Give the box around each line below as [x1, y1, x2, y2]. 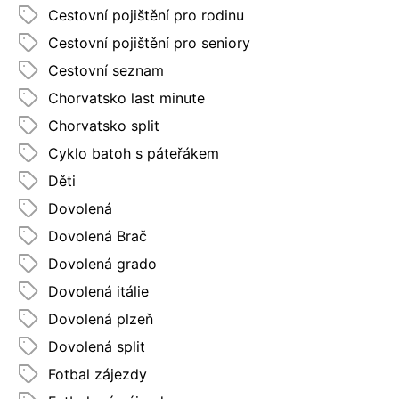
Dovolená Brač [48, 226, 147, 245]
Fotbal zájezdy [48, 364, 147, 383]
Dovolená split [48, 337, 145, 355]
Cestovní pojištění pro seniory [48, 33, 250, 52]
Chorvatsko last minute [48, 88, 205, 107]
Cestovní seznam [48, 61, 164, 79]
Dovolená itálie [48, 281, 149, 300]
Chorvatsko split [48, 116, 159, 134]
